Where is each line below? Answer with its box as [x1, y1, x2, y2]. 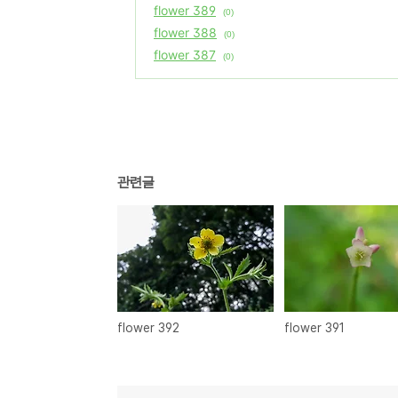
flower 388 [154, 25, 217, 40]
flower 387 [154, 47, 216, 62]
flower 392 [117, 320, 180, 335]
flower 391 [284, 320, 346, 335]
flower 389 [154, 3, 216, 18]
